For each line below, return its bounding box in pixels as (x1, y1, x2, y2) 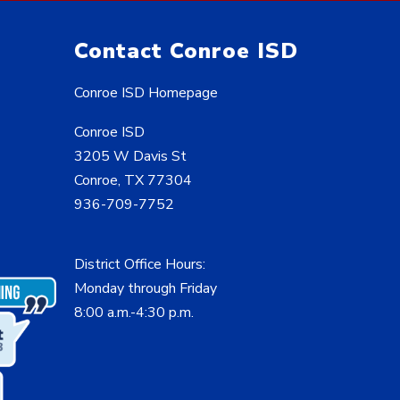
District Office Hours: (73, 254, 205, 275)
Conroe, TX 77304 (73, 171, 192, 191)
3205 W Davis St (73, 146, 187, 167)
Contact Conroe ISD (73, 37, 298, 66)
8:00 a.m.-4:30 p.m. (73, 303, 194, 323)
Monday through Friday (73, 279, 217, 299)
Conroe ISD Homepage (73, 83, 218, 104)
